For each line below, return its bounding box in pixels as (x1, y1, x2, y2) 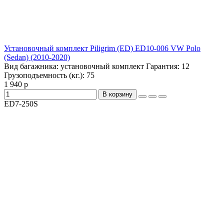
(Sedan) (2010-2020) (4, 53, 70, 62)
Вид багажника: (4, 62, 60, 71)
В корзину (102, 90, 132, 98)
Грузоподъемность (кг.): (4, 71, 86, 80)
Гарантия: (144, 62, 181, 71)
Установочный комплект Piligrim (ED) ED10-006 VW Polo (4, 44, 200, 53)
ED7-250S (4, 99, 38, 108)
